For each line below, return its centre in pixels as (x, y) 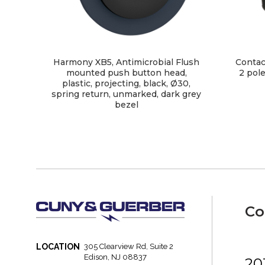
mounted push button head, (126, 73)
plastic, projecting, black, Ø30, (127, 84)
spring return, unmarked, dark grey (127, 94)
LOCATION (58, 247)
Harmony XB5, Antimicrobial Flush (127, 62)
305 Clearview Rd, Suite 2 (129, 247)
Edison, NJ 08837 (115, 257)
